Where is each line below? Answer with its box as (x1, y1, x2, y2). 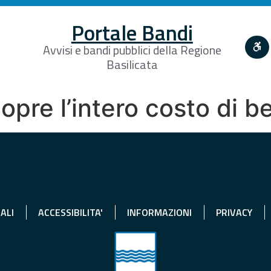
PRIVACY (216, 204, 252, 220)
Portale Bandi (71, 16, 193, 49)
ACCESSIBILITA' (38, 204, 103, 220)
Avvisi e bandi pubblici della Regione (42, 40, 221, 59)
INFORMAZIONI (127, 204, 192, 220)
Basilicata (106, 54, 158, 74)
